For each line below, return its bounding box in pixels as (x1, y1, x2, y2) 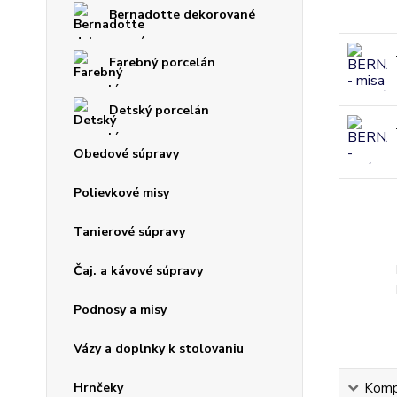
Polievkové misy (74, 184, 169, 201)
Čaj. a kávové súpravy (74, 262, 203, 279)
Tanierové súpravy (74, 223, 185, 240)
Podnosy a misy (74, 301, 167, 318)
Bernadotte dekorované (109, 6, 255, 23)
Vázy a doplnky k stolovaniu (74, 340, 244, 357)
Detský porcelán (109, 102, 209, 119)
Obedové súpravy (74, 145, 179, 162)
